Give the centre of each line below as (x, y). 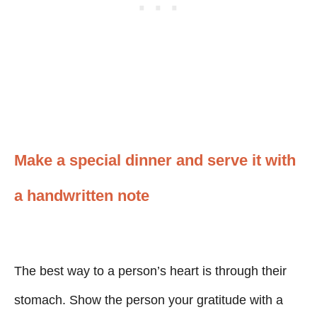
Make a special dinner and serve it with (155, 160)
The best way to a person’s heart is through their (150, 271)
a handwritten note (82, 195)
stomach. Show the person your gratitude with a (149, 300)
